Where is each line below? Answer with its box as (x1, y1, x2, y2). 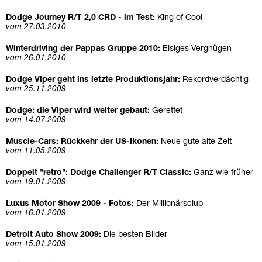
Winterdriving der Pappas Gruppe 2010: (6, 45, 163, 53)
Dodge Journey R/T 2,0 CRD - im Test (6, 14, 153, 22)
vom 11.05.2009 (6, 147, 66, 156)
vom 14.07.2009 (6, 116, 66, 125)
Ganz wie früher (194, 169, 253, 177)
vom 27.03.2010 (6, 23, 66, 32)
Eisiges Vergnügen (163, 45, 232, 53)
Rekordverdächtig (182, 76, 249, 84)
